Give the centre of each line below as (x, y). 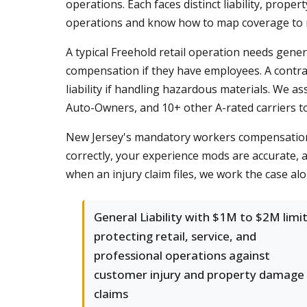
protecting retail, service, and (175, 236)
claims (111, 294)
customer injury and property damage (199, 274)
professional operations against (182, 255)
